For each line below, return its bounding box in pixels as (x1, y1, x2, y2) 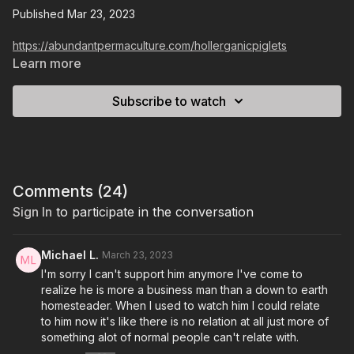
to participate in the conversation (52, 204, 254, 220)
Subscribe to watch (112, 93, 226, 110)
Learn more (13, 55, 81, 72)
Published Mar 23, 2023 (13, 7, 135, 21)
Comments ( (13, 182, 103, 201)
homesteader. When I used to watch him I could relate (41, 299, 320, 313)
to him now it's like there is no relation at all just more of (41, 314, 329, 329)
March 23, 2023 (102, 249, 173, 262)
